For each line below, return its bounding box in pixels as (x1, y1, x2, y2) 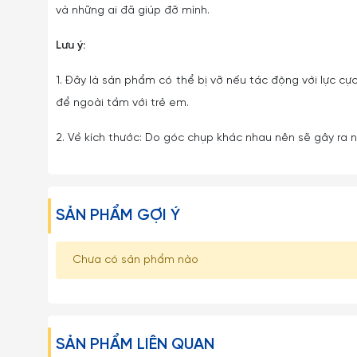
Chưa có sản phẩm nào (73, 254, 198, 266)
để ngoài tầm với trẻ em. (56, 97, 189, 109)
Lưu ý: (56, 40, 85, 52)
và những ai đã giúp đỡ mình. (56, 5, 210, 17)
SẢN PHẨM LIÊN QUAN (56, 336, 214, 353)
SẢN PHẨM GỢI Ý (56, 207, 180, 224)
